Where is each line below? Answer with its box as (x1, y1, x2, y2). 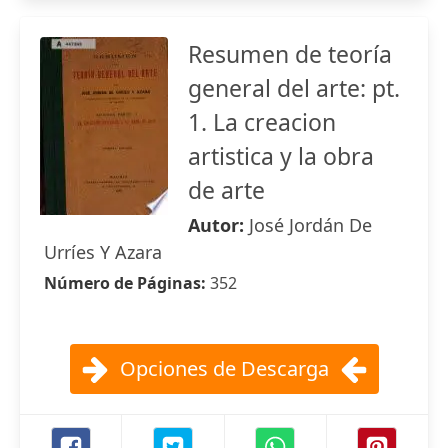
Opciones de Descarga (119, 355, 329, 382)
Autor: (188, 213, 249, 237)
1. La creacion (188, 106, 336, 138)
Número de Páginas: (44, 272, 210, 294)
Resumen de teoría (188, 38, 392, 70)
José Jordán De (249, 213, 372, 237)
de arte (188, 174, 265, 206)
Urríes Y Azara (44, 240, 162, 264)
